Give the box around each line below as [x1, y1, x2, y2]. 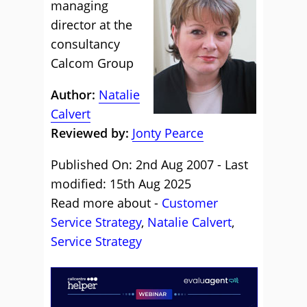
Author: [51, 86, 99, 103]
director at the [51, 16, 132, 33]
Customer [162, 195, 218, 211]
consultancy [51, 36, 120, 52]
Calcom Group [51, 55, 134, 71]
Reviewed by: [51, 125, 129, 141]
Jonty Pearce [132, 125, 204, 141]
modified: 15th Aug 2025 [51, 175, 191, 192]
